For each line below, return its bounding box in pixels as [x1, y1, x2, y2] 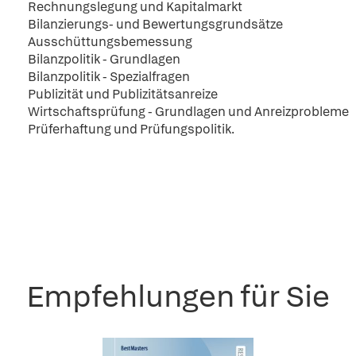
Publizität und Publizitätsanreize [28, 86, 218, 103]
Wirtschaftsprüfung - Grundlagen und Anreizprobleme [28, 103, 349, 120]
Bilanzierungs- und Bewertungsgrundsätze [28, 16, 283, 33]
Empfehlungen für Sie [26, 277, 330, 315]
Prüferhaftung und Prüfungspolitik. [28, 121, 234, 137]
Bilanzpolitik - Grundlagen [28, 51, 180, 68]
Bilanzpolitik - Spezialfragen [28, 68, 190, 85]
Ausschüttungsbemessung [28, 33, 192, 50]
